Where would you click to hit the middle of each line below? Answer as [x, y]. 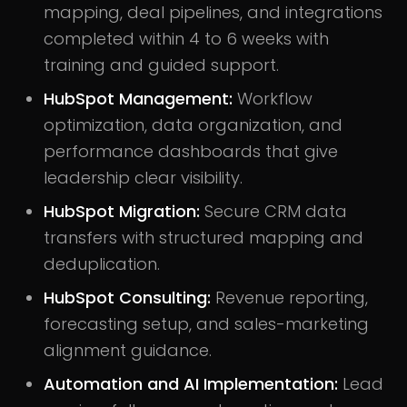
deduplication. [102, 264]
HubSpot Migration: [122, 212]
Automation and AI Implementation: [191, 384]
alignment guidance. [128, 351]
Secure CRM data [273, 212]
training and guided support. [161, 65]
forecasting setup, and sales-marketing [206, 324]
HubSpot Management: [138, 99]
